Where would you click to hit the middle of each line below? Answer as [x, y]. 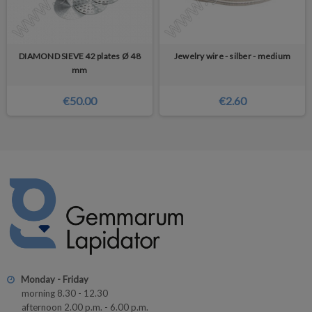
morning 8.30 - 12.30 [65, 293]
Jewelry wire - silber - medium [232, 56]
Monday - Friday [55, 279]
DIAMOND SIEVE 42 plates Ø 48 [80, 56]
